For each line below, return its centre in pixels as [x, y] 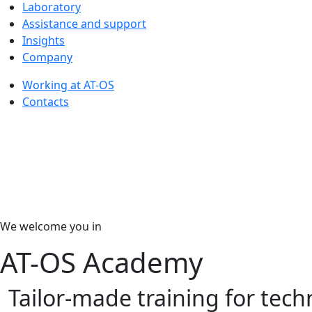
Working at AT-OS [68, 85]
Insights [44, 40]
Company [47, 57]
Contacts [46, 102]
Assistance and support [84, 24]
